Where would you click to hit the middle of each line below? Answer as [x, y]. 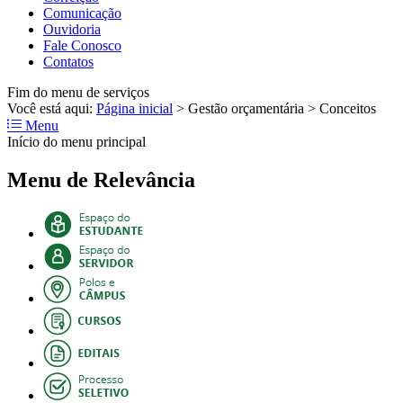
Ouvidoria [72, 29]
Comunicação [82, 13]
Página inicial [134, 108]
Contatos [68, 61]
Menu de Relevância [101, 179]
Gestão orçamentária [246, 108]
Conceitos [348, 108]
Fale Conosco [82, 45]
